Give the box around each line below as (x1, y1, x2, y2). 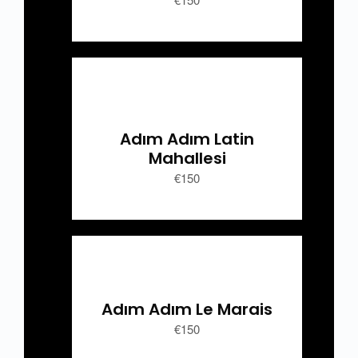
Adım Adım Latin (120, 127, 254, 150)
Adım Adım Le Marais (101, 297, 272, 320)
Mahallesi (148, 146, 226, 169)
